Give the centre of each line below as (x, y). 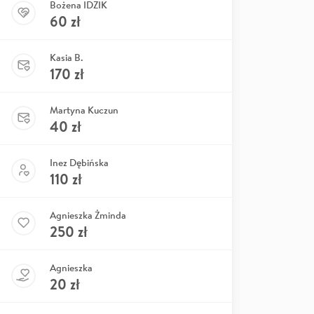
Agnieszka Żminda (88, 215)
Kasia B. (67, 57)
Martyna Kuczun (84, 110)
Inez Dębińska (79, 162)
